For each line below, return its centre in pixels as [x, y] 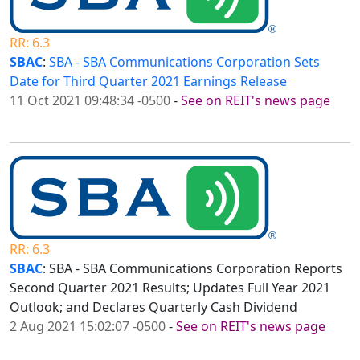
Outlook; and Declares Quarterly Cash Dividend [153, 307]
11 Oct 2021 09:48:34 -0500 [90, 101]
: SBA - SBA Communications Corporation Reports [192, 269]
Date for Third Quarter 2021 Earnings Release [148, 82]
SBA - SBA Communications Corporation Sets [184, 62]
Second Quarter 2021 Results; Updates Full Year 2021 [170, 288]
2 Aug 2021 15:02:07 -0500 [88, 327]
